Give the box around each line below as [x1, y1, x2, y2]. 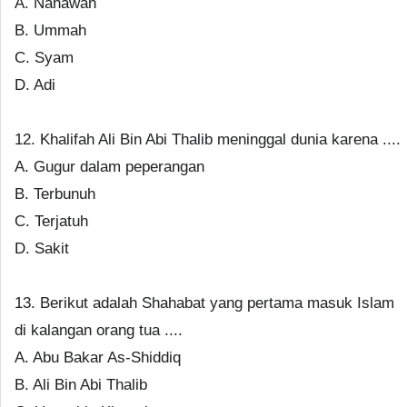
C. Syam [15, 49, 74, 66]
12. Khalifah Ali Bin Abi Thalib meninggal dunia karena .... [15, 131, 401, 148]
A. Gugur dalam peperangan [15, 158, 204, 175]
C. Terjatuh [15, 213, 88, 230]
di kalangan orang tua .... [15, 322, 183, 339]
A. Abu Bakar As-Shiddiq [15, 349, 181, 366]
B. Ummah [15, 22, 86, 39]
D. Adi [15, 76, 55, 94]
